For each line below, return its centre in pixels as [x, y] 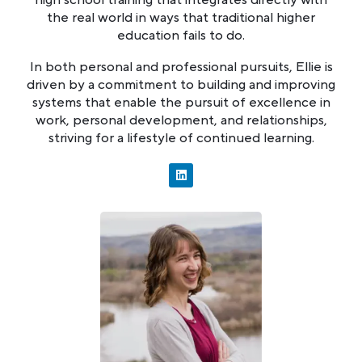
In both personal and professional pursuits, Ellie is [181, 67]
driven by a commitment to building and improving [181, 84]
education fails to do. [181, 35]
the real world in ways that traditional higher [181, 17]
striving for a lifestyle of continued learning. [181, 138]
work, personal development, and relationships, [181, 120]
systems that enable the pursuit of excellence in [181, 102]
